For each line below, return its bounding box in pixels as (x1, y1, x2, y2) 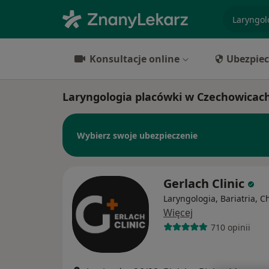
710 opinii (210, 221, 250, 233)
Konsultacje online (89, 52, 180, 65)
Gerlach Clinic (163, 175, 247, 192)
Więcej (163, 206, 193, 219)
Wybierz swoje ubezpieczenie (77, 129, 198, 141)
